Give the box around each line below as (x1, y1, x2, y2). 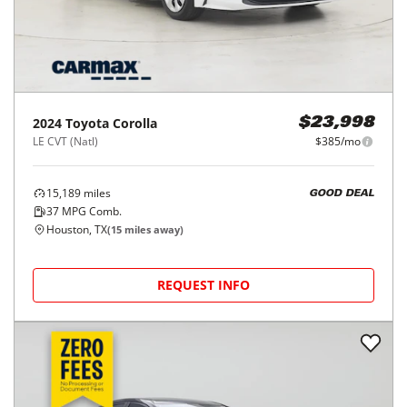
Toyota (65, 114, 109, 132)
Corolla (113, 114, 157, 132)
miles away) (122, 223, 184, 236)
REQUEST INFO (157, 276, 250, 293)
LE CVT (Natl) (33, 134, 98, 149)
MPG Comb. (59, 203, 122, 219)
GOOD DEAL (309, 188, 374, 199)
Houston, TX (46, 222, 107, 237)
